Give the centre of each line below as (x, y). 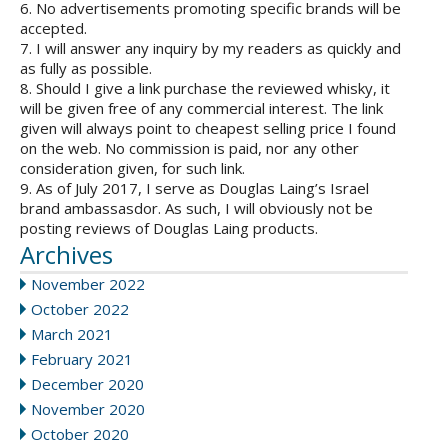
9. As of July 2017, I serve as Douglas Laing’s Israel (194, 188)
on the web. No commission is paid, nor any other (189, 148)
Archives (66, 255)
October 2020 (80, 434)
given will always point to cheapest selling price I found (208, 128)
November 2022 (88, 284)
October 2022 (80, 309)
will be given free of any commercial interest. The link (201, 108)
